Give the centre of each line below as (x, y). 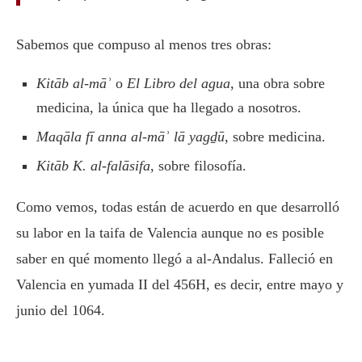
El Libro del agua (179, 83)
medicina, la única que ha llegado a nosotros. (169, 107)
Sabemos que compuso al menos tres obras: (144, 44)
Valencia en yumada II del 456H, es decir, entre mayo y (180, 284)
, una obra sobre (278, 83)
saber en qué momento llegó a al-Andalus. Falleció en (175, 258)
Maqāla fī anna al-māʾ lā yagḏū (130, 136)
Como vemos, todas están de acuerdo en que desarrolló (178, 206)
